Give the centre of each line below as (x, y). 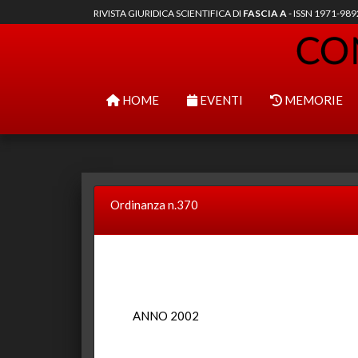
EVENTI (220, 100)
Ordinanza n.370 (154, 205)
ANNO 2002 (166, 316)
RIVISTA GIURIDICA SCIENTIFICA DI (168, 13)
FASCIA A (265, 13)
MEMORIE (312, 100)
